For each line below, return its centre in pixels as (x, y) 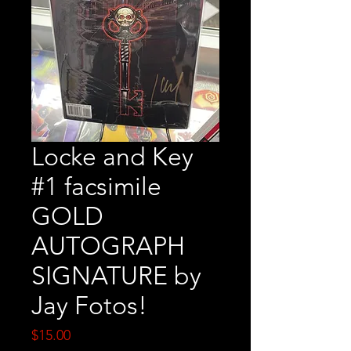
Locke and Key (112, 157)
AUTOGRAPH (108, 246)
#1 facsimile (96, 187)
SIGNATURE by (116, 276)
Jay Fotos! (89, 306)
